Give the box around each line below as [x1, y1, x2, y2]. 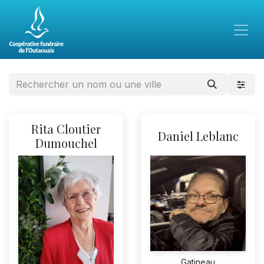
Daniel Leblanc [157, 128, 239, 144]
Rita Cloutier [31, 121, 101, 137]
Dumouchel [35, 135, 97, 151]
